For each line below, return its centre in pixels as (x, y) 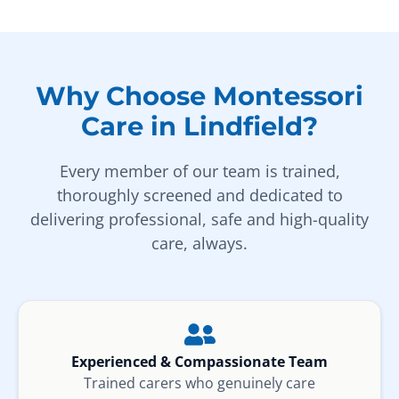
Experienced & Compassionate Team (199, 362)
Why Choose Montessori (199, 96)
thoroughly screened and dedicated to (199, 195)
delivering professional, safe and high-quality (199, 220)
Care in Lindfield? (199, 126)
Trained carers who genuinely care (199, 383)
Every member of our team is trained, (199, 171)
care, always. (199, 244)
